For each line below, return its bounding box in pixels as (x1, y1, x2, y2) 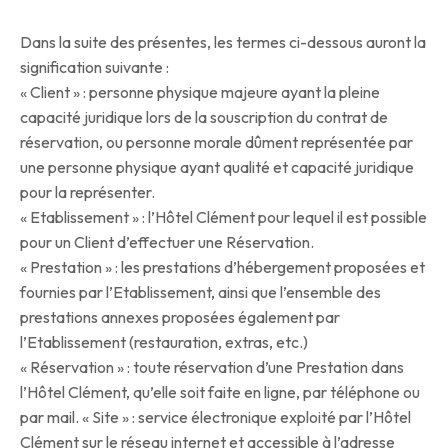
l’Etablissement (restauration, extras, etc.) (20, 332, 308, 353)
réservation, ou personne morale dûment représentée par (20, 132, 413, 153)
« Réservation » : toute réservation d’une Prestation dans (20, 357, 404, 378)
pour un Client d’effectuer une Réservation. (20, 232, 314, 253)
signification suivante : (20, 57, 169, 78)
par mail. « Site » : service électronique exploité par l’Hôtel (20, 407, 411, 428)
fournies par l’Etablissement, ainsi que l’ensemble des (20, 282, 381, 303)
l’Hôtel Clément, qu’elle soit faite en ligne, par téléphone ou (20, 382, 420, 403)
